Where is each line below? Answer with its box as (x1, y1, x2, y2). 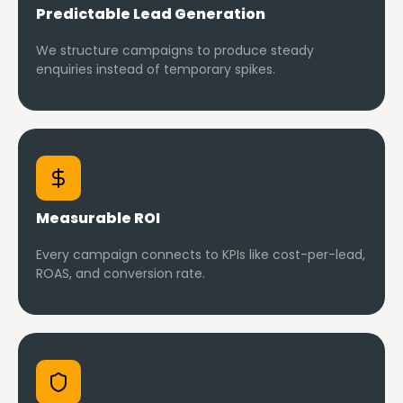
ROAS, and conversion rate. (36, 264, 205, 283)
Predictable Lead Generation (36, 4, 265, 25)
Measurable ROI (36, 208, 160, 229)
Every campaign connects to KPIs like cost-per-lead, (36, 246, 365, 264)
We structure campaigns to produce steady (36, 41, 314, 60)
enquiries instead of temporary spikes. (36, 60, 275, 79)
